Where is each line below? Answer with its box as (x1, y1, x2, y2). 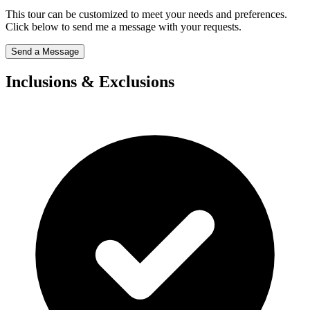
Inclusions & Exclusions (6, 73, 174, 91)
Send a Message (11, 46, 79, 57)
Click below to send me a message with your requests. (6, 21, 241, 33)
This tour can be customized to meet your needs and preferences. (6, 8, 287, 21)
